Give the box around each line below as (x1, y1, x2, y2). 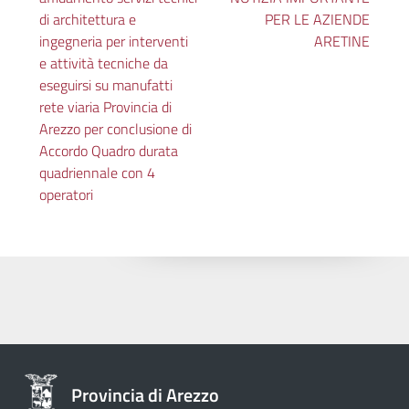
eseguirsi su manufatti (39, 73, 173, 96)
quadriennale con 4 (39, 161, 156, 184)
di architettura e (39, 7, 137, 30)
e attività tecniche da (39, 51, 169, 74)
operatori (39, 183, 94, 205)
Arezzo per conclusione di (39, 117, 193, 140)
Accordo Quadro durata (39, 139, 179, 162)
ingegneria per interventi (39, 29, 189, 52)
